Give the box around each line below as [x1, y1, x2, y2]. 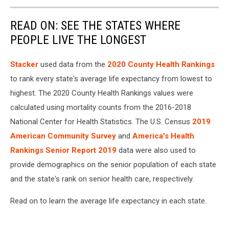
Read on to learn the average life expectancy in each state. [10, 196, 207, 205]
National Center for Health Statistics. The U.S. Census [10, 117, 192, 126]
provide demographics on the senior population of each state [10, 159, 216, 169]
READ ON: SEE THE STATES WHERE [10, 18, 180, 33]
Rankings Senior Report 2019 [10, 145, 117, 155]
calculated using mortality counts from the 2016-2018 [10, 102, 191, 112]
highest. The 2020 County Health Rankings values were [10, 88, 193, 98]
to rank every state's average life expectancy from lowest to [10, 74, 212, 83]
